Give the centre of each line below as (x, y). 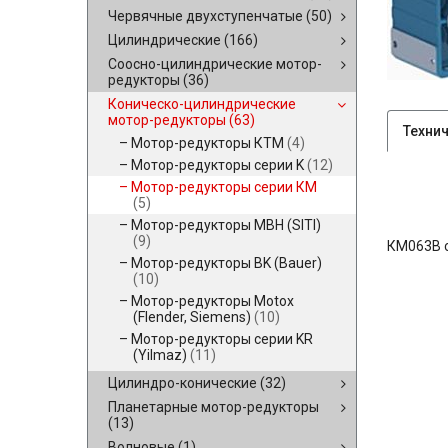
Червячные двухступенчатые (207, 16)
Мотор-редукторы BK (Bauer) (226, 263)
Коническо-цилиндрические (202, 104)
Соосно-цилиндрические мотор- (215, 64)
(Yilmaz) (161, 355)
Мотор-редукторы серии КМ (224, 187)
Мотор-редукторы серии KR (222, 339)
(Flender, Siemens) (193, 317)
